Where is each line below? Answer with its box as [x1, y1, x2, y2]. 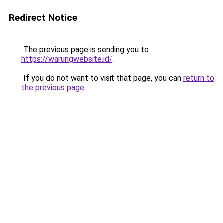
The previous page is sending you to [21, 45, 149, 54]
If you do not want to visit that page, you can [21, 73, 183, 83]
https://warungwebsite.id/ [21, 54, 112, 64]
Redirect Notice [9, 12, 77, 23]
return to [183, 73, 214, 83]
